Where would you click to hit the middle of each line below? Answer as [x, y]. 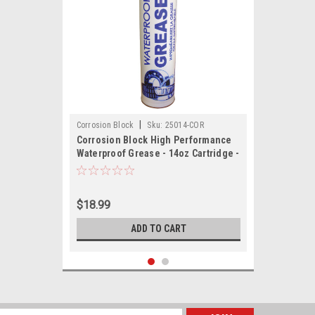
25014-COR [184, 125]
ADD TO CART [158, 229]
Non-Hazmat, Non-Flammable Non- [153, 167]
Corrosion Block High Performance [154, 140]
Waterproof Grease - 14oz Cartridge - [158, 153]
